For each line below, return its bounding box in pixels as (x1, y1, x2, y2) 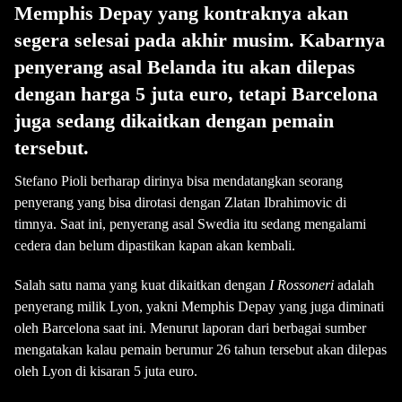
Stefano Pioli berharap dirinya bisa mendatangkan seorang (14, 173, 343, 188)
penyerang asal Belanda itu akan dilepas (14, 56, 355, 78)
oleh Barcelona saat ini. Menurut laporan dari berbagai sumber (14, 320, 366, 336)
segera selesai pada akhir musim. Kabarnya (14, 29, 385, 51)
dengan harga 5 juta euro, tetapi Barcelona (14, 83, 378, 105)
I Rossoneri (266, 277, 334, 293)
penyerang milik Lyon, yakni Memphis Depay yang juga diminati (14, 299, 384, 314)
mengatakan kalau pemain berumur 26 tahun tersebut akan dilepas (14, 342, 387, 357)
